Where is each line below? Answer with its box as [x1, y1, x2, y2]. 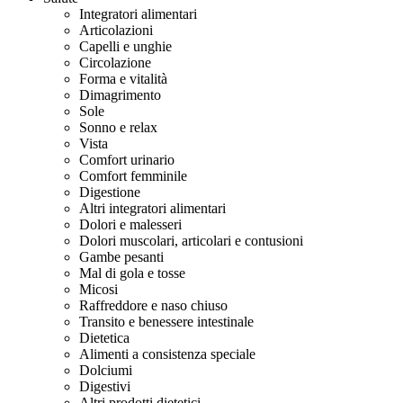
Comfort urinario [79, 152, 175, 167]
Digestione [79, 184, 140, 200]
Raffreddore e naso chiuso [79, 298, 228, 313]
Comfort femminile [79, 168, 187, 184]
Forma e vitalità [79, 71, 167, 86]
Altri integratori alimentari [79, 201, 226, 216]
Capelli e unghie [79, 39, 172, 54]
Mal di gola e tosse [79, 265, 185, 281]
